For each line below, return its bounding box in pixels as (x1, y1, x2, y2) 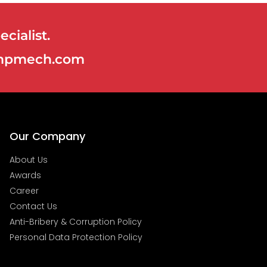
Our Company (10, 129, 85, 144)
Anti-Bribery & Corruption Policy (10, 216, 142, 228)
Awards (10, 169, 41, 182)
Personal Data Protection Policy (10, 231, 142, 244)
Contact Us (10, 200, 57, 213)
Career (10, 185, 39, 197)
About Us (10, 154, 48, 166)
